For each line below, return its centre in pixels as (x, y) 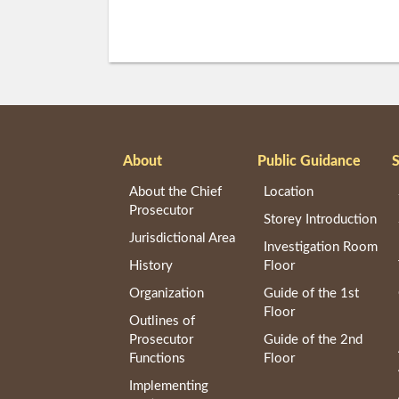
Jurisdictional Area (182, 239)
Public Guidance (309, 161)
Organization (167, 294)
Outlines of (162, 322)
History (151, 266)
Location (288, 192)
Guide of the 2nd (313, 340)
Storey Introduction (320, 220)
